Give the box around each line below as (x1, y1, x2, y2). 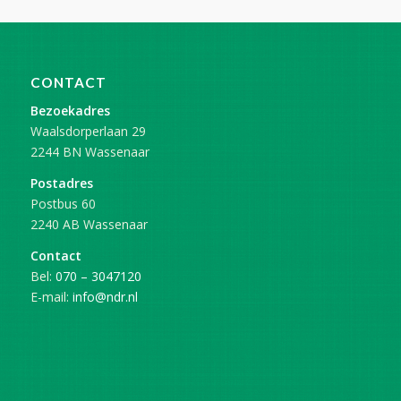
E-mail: (30, 287, 73, 305)
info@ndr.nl (72, 287, 138, 305)
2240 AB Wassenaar (30, 215, 148, 233)
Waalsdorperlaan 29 (30, 122, 146, 140)
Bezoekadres (30, 101, 110, 119)
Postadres (30, 174, 93, 192)
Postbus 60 (30, 194, 96, 212)
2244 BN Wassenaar (30, 142, 149, 160)
